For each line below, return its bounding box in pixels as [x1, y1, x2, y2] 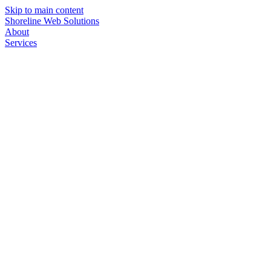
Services [5, 38, 37, 48]
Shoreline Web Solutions [5, 16, 99, 26]
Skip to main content [5, 5, 83, 15]
